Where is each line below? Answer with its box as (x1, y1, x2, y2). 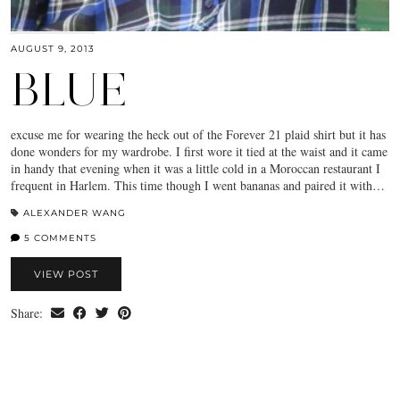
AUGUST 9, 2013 (11, 42, 95, 54)
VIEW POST (34, 267, 98, 280)
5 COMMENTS (21, 231, 96, 244)
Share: (11, 304, 46, 321)
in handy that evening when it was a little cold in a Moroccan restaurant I (11, 159, 380, 177)
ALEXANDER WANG (23, 206, 126, 219)
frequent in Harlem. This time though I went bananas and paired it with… (11, 176, 385, 194)
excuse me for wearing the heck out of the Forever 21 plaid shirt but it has (11, 125, 386, 143)
